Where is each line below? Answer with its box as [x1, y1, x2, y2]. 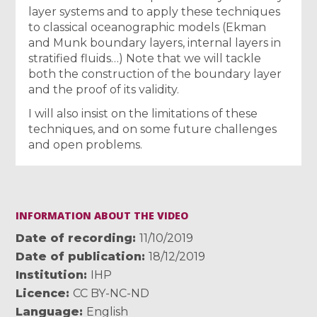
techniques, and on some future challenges [28, 122, 277, 136]
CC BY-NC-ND [73, 286, 150, 300]
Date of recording [16, 231, 133, 245]
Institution [16, 267, 84, 282]
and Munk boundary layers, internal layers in [28, 35, 282, 50]
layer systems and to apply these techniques [28, 4, 281, 18]
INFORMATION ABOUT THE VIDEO [16, 208, 189, 222]
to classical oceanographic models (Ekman [28, 20, 267, 34]
